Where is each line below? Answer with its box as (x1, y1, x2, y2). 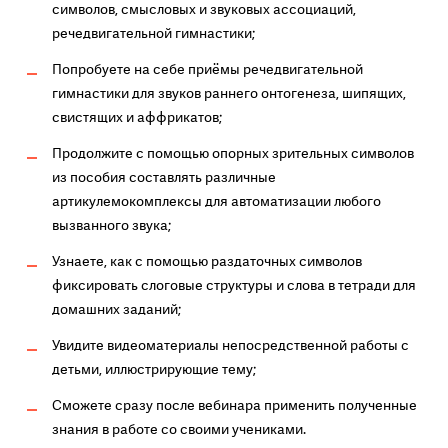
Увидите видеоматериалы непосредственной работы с (51, 336, 409, 355)
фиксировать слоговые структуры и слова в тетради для (51, 276, 416, 295)
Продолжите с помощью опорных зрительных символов (51, 144, 414, 163)
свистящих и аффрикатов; (51, 108, 222, 127)
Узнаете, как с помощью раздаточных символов (51, 252, 362, 271)
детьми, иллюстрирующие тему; (51, 360, 256, 379)
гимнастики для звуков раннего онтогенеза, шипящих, (51, 84, 406, 103)
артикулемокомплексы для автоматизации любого (51, 192, 381, 211)
